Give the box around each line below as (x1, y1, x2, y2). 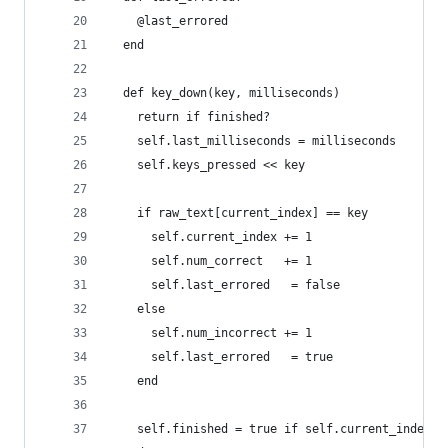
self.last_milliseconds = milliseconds (109, 134, 396, 148)
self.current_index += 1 (109, 230, 312, 244)
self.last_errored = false (109, 278, 340, 292)
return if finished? (109, 110, 270, 124)
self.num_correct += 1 (109, 254, 312, 268)
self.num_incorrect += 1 (109, 326, 312, 340)
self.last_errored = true (109, 350, 333, 364)
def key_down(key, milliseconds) (109, 86, 340, 100)
